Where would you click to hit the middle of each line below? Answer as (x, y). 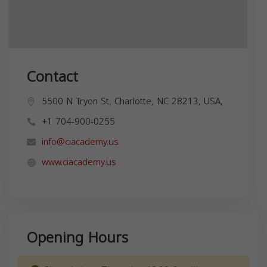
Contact (52, 77)
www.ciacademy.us (79, 162)
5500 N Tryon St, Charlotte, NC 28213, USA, (132, 101)
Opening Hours (77, 237)
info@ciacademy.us (80, 142)
